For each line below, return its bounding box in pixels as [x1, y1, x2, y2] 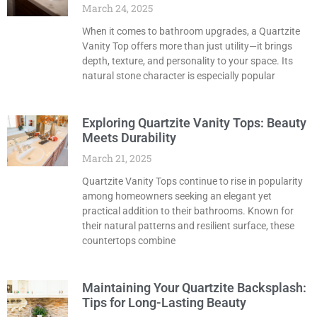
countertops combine [81, 235, 175, 247]
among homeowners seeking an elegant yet [81, 190, 272, 202]
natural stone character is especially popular [81, 70, 275, 82]
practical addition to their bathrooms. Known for [81, 205, 294, 217]
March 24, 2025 [81, 1, 153, 16]
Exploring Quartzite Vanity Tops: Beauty [81, 115, 306, 131]
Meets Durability [81, 130, 176, 146]
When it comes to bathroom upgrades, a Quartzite [81, 25, 300, 38]
